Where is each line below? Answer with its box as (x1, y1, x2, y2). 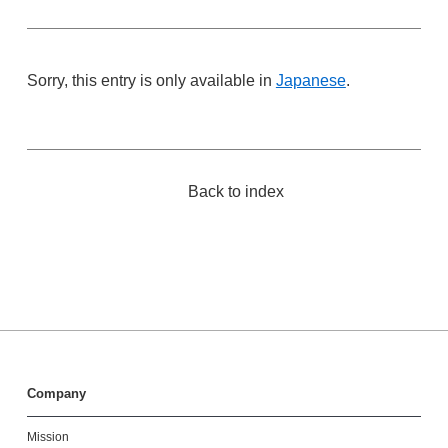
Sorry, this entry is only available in (26, 72, 276, 89)
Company (26, 386, 86, 401)
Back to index (188, 183, 284, 200)
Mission (26, 430, 69, 444)
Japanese (275, 72, 346, 89)
